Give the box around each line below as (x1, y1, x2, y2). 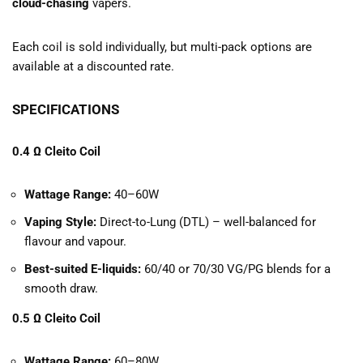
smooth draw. (24, 281, 98, 297)
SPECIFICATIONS (12, 102, 119, 118)
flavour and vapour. (24, 234, 126, 250)
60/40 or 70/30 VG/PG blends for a (141, 262, 331, 277)
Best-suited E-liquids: (24, 262, 141, 277)
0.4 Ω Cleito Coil (12, 144, 100, 160)
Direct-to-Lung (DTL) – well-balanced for (96, 215, 316, 230)
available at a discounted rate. (12, 59, 174, 75)
